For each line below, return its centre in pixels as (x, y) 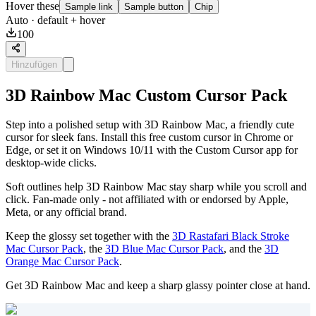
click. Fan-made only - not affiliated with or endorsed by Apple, (147, 200)
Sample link (89, 7)
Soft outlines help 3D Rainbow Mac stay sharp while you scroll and (156, 187)
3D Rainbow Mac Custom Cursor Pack (146, 95)
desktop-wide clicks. (51, 163)
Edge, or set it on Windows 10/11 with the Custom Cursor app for (152, 150)
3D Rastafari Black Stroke (231, 236)
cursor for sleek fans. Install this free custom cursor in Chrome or (149, 138)
